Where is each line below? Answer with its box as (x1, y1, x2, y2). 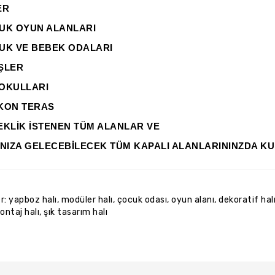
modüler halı (61, 195, 113, 205)
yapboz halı (9, 195, 57, 205)
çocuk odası (117, 195, 167, 205)
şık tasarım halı (44, 207, 107, 217)
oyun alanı (171, 195, 214, 205)
